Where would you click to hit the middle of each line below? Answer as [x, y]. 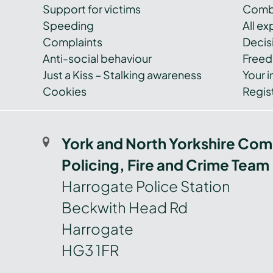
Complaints [73, 42]
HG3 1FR [90, 250]
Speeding [68, 26]
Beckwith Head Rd [124, 207]
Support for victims [92, 9]
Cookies [65, 91]
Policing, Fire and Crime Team [165, 165]
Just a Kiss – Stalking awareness [122, 75]
